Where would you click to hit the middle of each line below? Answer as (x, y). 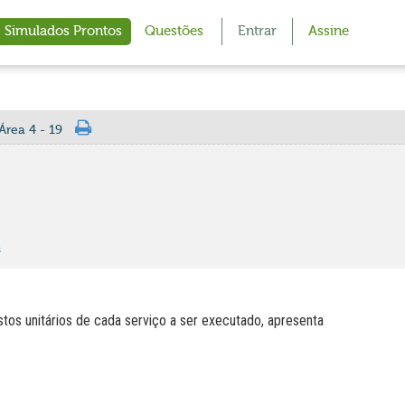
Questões (174, 31)
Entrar (257, 31)
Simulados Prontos (63, 31)
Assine (329, 31)
